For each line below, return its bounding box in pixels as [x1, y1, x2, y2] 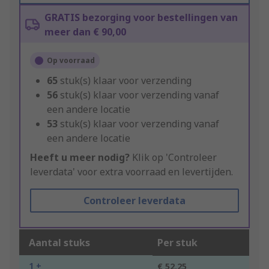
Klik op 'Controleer [130, 151, 217, 165]
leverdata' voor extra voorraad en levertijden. [30, 165, 233, 179]
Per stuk [157, 236, 198, 250]
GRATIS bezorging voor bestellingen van [44, 11, 238, 25]
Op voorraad [47, 55, 95, 66]
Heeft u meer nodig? [30, 151, 130, 165]
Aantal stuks [29, 236, 90, 250]
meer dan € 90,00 [44, 25, 126, 39]
